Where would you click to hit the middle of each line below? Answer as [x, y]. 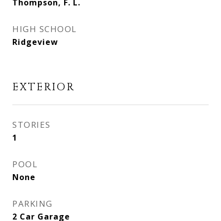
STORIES [32, 125]
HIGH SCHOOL [45, 29]
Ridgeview [35, 42]
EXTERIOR [44, 87]
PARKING [33, 203]
